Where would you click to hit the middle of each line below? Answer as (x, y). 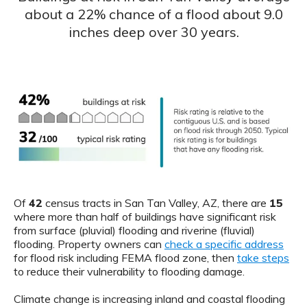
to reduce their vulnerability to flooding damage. (129, 272)
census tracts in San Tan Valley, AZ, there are (156, 203)
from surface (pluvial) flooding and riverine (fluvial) (134, 231)
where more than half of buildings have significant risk (145, 217)
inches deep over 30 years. (153, 32)
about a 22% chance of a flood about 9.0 (153, 14)
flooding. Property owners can (89, 244)
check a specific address (224, 244)
